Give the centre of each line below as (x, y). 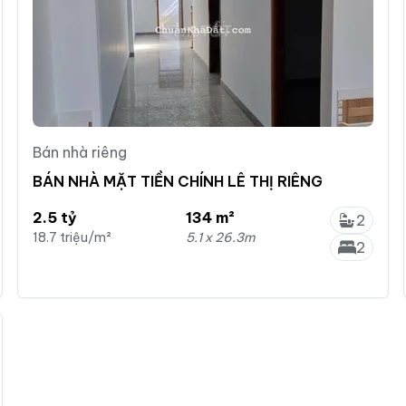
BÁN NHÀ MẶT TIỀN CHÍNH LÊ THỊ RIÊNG (177, 181)
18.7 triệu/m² (72, 237)
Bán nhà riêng (79, 152)
